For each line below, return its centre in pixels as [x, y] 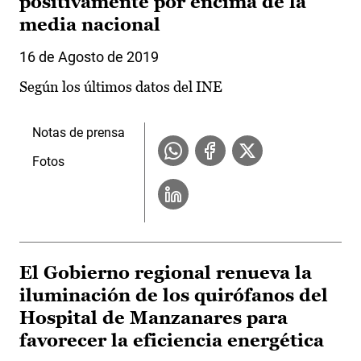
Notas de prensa [79, 133]
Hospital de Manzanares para [154, 318]
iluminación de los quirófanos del [174, 296]
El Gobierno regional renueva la [166, 273]
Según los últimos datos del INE [121, 87]
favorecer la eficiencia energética [172, 341]
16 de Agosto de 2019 [89, 57]
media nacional [90, 25]
